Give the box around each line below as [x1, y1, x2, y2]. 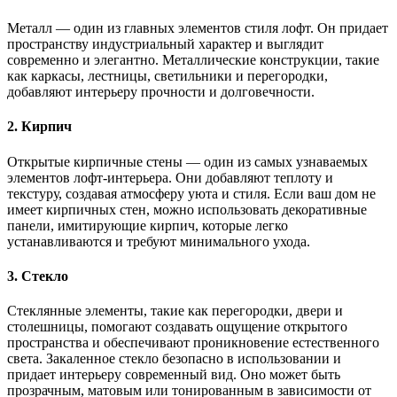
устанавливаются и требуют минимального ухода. [7, 233, 310, 249]
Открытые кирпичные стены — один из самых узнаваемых [7, 153, 368, 169]
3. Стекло [7, 268, 68, 284]
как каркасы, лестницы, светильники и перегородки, [7, 68, 328, 84]
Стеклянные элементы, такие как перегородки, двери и [7, 303, 343, 319]
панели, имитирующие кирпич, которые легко [7, 217, 288, 233]
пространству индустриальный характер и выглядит [7, 36, 323, 52]
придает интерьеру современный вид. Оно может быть [7, 367, 340, 383]
